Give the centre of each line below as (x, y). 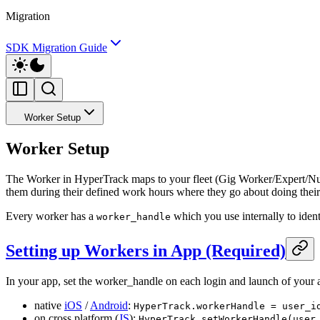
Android (109, 305)
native (49, 305)
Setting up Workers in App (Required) (146, 250)
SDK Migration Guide (56, 47)
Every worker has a (51, 216)
